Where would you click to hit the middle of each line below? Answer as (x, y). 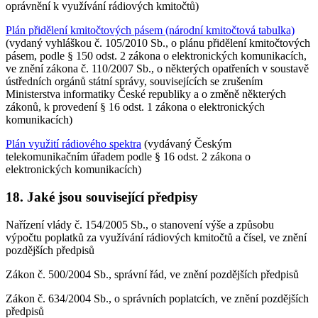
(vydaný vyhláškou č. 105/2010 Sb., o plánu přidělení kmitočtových (158, 43)
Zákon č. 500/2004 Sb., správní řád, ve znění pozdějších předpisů (152, 274)
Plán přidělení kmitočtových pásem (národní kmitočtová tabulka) (150, 31)
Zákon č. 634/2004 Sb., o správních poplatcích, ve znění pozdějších (157, 298)
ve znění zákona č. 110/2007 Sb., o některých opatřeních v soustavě (157, 69)
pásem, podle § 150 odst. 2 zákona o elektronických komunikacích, (156, 56)
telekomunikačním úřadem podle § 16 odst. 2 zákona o (128, 157)
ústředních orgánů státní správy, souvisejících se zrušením (134, 82)
